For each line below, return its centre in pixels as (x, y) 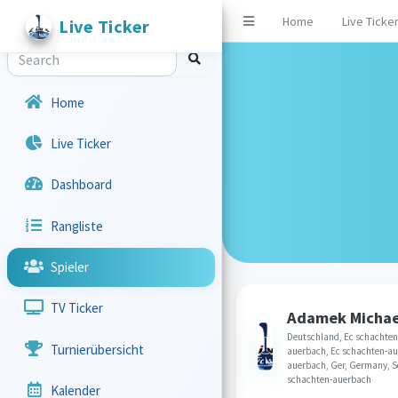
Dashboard (82, 185)
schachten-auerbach (330, 379)
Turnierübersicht (98, 349)
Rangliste (77, 226)
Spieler (70, 267)
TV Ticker (77, 308)
